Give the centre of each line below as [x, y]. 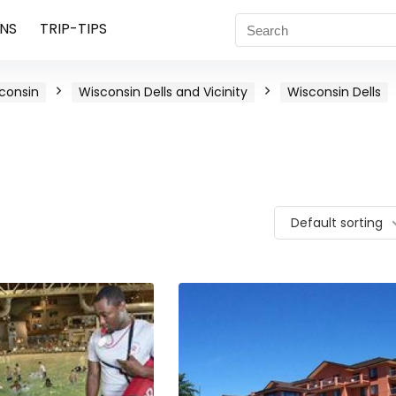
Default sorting [337, 223]
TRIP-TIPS [73, 29]
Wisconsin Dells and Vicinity [163, 92]
